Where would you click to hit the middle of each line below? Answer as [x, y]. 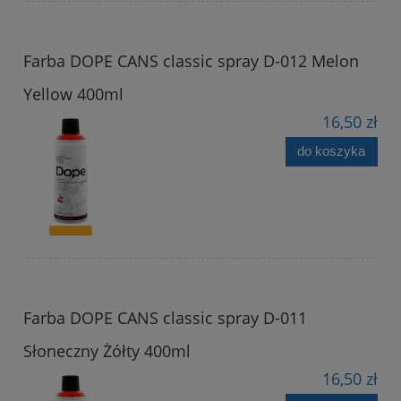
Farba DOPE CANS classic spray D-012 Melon [191, 60]
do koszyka [332, 151]
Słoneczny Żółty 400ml [107, 350]
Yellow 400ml [73, 94]
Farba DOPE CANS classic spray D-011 [165, 317]
